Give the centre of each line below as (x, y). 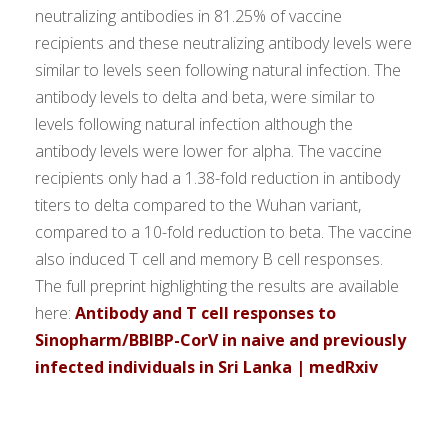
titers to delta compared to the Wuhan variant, (198, 205)
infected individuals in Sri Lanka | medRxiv (206, 367)
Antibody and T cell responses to (205, 313)
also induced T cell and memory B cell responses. (209, 259)
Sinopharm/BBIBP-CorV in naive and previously (220, 340)
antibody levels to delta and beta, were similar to (205, 97)
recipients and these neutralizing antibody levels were (223, 43)
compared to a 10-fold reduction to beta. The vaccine (223, 232)
